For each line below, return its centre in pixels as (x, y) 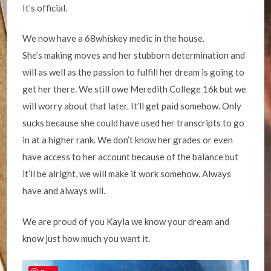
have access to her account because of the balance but (131, 157)
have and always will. (64, 191)
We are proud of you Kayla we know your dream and (126, 221)
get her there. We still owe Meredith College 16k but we (135, 89)
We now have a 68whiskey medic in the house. (114, 38)
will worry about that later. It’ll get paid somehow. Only (132, 106)
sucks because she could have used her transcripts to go (134, 123)
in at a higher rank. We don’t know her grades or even (128, 140)
